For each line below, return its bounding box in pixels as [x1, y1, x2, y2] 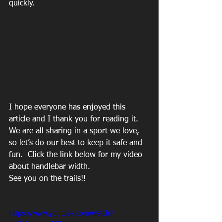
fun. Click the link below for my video [9, 151, 145, 159]
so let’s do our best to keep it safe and [9, 139, 145, 147]
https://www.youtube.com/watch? [9, 210, 113, 217]
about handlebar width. [9, 163, 90, 171]
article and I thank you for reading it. [9, 115, 143, 123]
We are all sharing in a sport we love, [9, 127, 142, 135]
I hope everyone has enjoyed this [9, 103, 128, 111]
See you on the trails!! [9, 174, 86, 183]
